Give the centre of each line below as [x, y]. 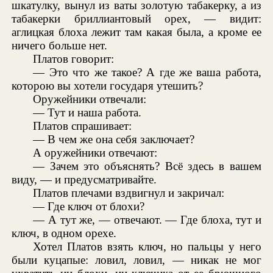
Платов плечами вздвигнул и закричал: [129, 193]
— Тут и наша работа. [87, 112]
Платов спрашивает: [83, 126]
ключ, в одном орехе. [64, 233]
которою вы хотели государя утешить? [108, 85]
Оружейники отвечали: [90, 99]
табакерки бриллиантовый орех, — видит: [136, 18]
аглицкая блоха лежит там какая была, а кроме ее [136, 32]
